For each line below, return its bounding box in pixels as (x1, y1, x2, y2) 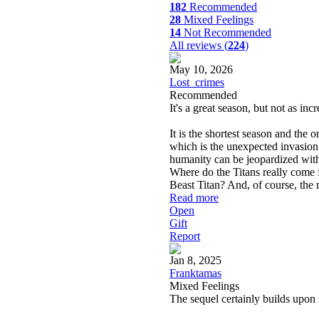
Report (169, 229, 200, 242)
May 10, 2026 (169, 63, 233, 75)
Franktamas (169, 266, 221, 279)
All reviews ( (169, 38, 228, 51)
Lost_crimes (169, 75, 224, 88)
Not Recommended (181, 26, 271, 38)
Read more (169, 191, 219, 204)
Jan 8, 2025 (169, 253, 221, 266)
